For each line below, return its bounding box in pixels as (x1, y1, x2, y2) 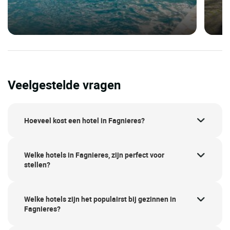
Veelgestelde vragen (8, 76, 121, 93)
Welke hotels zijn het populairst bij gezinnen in (24, 194, 176, 204)
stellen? (24, 160, 50, 170)
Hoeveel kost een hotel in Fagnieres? (24, 115, 145, 125)
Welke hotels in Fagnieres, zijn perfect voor (24, 150, 164, 160)
